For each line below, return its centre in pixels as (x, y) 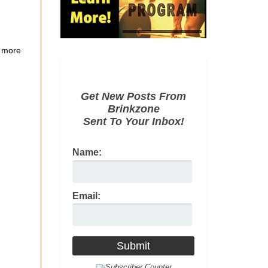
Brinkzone (133, 109)
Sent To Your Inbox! (133, 122)
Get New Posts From (133, 97)
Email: (86, 196)
